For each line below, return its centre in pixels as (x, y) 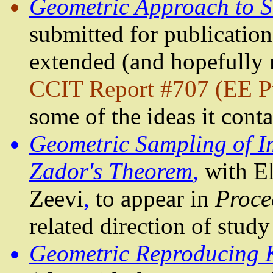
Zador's (66, 171)
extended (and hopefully (149, 62)
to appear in (155, 199)
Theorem (147, 171)
